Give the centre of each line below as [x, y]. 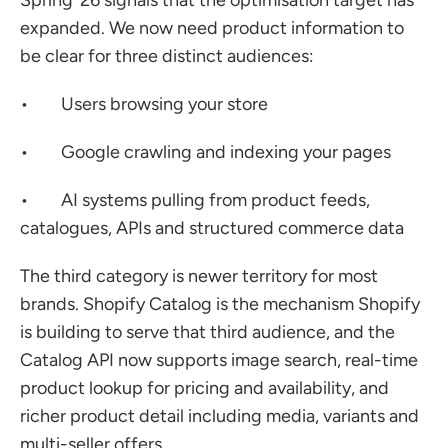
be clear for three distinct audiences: [167, 56]
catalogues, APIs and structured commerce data [212, 228]
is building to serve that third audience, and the [207, 332]
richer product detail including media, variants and [219, 416]
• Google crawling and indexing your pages [205, 152]
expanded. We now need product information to [212, 28]
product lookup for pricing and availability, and [204, 388]
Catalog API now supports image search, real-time [219, 360]
